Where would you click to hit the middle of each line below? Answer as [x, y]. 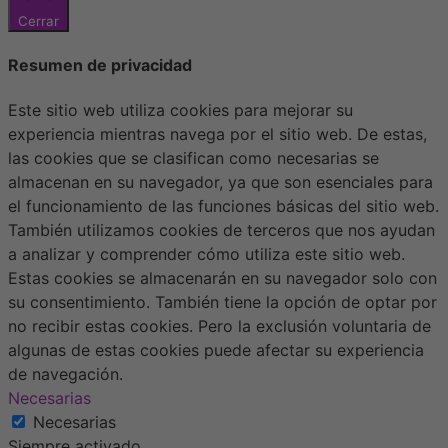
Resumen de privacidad [100, 65]
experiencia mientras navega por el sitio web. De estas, [217, 134]
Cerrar [38, 20]
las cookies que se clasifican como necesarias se [193, 158]
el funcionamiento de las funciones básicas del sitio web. [223, 206]
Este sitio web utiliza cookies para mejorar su [180, 110]
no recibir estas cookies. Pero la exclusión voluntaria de [219, 326]
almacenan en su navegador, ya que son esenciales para [220, 182]
